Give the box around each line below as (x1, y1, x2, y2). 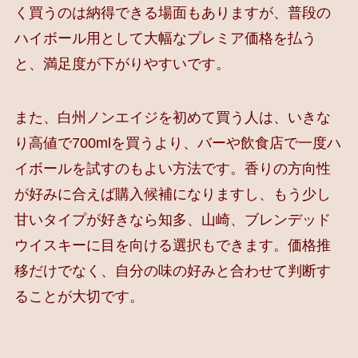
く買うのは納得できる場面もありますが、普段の (14, 4, 331, 21)
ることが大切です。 (14, 288, 144, 305)
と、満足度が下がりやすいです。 (14, 55, 230, 72)
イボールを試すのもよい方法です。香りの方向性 (14, 161, 331, 177)
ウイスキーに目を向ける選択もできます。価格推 (14, 237, 331, 254)
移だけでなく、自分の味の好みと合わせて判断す (14, 263, 331, 280)
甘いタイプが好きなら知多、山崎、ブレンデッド (14, 212, 331, 229)
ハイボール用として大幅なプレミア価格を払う (14, 30, 316, 46)
